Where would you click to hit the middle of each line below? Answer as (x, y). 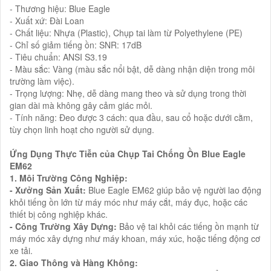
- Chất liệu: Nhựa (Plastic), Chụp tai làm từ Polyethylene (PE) (126, 32)
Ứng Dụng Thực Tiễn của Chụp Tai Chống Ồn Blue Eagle (128, 153)
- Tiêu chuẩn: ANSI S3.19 (58, 57)
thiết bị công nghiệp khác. (59, 214)
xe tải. (21, 250)
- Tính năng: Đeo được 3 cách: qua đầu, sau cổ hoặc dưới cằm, (131, 117)
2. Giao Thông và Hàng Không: (74, 262)
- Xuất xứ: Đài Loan (47, 20)
